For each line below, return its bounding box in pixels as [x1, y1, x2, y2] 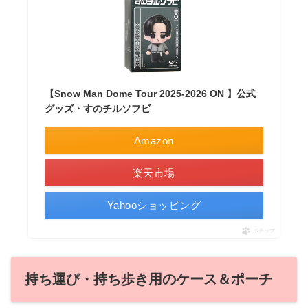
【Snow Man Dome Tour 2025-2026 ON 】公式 [44, 88, 256, 100]
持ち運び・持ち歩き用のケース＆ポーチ [25, 272, 272, 287]
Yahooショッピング [107, 199, 201, 212]
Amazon [133, 135, 174, 147]
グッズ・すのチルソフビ [44, 103, 151, 115]
